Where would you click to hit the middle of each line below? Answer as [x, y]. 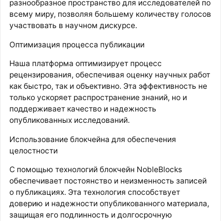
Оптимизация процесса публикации [77, 44]
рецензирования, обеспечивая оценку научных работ [110, 75]
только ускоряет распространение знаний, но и [98, 98]
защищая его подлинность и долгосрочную [91, 215]
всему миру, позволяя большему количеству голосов [110, 14]
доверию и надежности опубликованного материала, [109, 204]
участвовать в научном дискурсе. [73, 26]
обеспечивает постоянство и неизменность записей [108, 181]
